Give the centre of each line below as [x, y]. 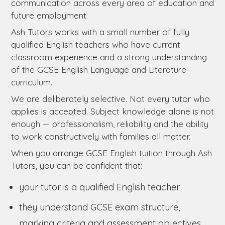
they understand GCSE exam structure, [99, 207]
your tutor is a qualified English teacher [99, 187]
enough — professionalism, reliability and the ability [110, 124]
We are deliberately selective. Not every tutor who [110, 98]
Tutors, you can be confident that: [77, 165]
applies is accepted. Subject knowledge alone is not [113, 111]
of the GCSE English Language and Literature [99, 69]
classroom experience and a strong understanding [109, 57]
